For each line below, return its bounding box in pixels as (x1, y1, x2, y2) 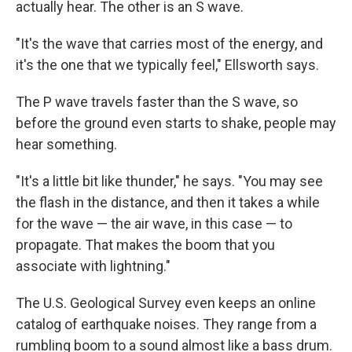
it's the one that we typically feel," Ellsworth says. (16, 57, 319, 74)
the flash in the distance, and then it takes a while (16, 194, 320, 211)
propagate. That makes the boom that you (16, 236, 275, 254)
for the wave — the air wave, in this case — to (16, 215, 292, 233)
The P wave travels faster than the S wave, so (16, 93, 298, 111)
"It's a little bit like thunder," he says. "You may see (16, 173, 323, 190)
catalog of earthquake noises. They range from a (16, 316, 317, 333)
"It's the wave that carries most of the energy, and (16, 35, 323, 53)
